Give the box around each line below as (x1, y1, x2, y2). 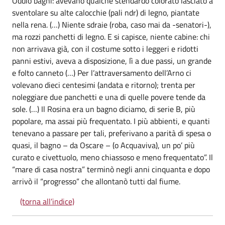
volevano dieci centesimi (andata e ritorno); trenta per (12, 79, 195, 91)
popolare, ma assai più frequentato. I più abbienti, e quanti (12, 115, 210, 127)
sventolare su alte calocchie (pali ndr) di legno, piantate (12, 7, 199, 19)
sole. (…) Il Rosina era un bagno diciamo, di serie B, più (12, 103, 195, 115)
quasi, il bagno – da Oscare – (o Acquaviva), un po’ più (12, 139, 195, 151)
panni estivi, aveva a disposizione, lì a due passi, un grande (12, 55, 211, 67)
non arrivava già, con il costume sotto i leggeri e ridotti (12, 43, 198, 55)
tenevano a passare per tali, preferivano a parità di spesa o (12, 127, 211, 139)
